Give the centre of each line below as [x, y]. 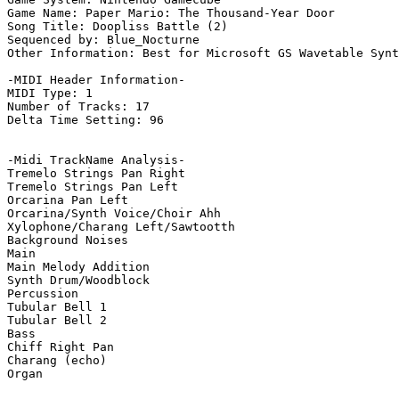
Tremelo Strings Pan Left [93, 187]
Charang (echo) [57, 361]
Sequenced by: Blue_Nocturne [103, 40]
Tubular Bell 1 [57, 307]
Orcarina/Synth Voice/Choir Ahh [114, 214]
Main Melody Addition [78, 267]
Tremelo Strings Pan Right [96, 174]
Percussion [43, 294]
